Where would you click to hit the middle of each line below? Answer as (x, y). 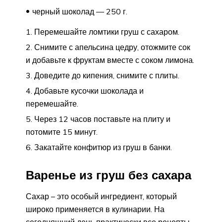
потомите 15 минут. (62, 132)
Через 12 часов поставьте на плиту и (102, 119)
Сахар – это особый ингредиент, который (101, 196)
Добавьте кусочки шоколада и (89, 90)
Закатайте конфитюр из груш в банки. (103, 147)
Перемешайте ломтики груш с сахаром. (107, 31)
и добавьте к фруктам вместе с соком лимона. (110, 60)
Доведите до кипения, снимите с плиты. (107, 75)
